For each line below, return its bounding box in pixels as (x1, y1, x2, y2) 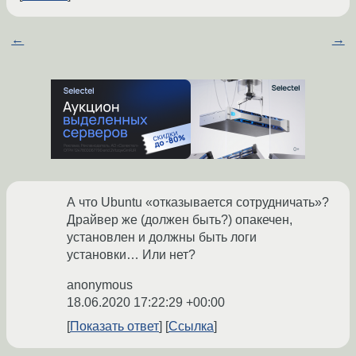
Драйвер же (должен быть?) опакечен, (67, 213, 292, 227)
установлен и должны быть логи (67, 230, 257, 245)
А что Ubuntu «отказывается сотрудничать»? (67, 195, 329, 210)
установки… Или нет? (67, 248, 195, 262)
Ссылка (168, 319, 214, 334)
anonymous (67, 278, 133, 292)
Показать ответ (70, 319, 159, 334)
